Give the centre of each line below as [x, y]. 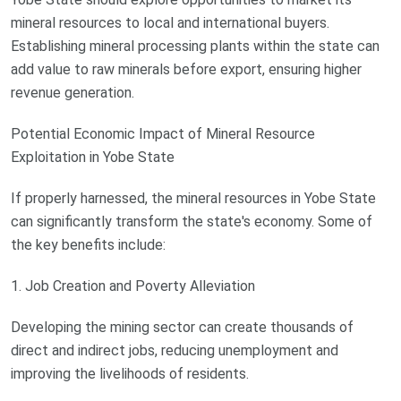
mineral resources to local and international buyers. [170, 23]
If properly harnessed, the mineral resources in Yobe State [193, 199]
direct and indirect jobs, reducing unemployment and [175, 351]
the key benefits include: [88, 245]
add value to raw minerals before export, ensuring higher [186, 70]
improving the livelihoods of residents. [130, 374]
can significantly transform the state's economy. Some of [192, 222]
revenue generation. [73, 93]
